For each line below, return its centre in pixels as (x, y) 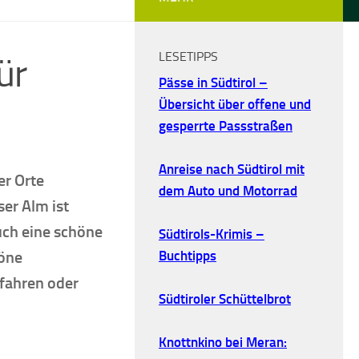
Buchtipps (188, 255)
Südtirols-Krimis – (212, 234)
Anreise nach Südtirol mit (232, 169)
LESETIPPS (188, 56)
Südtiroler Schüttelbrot (225, 298)
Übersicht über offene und (235, 104)
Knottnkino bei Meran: (223, 342)
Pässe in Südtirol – (213, 82)
